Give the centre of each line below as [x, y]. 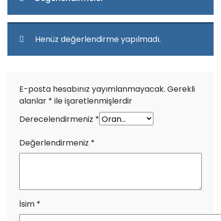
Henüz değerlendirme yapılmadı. [98, 39]
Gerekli [181, 89]
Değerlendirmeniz [55, 143]
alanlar [34, 101]
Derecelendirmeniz [57, 119]
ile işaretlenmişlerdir [92, 101]
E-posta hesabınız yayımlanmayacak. [92, 89]
